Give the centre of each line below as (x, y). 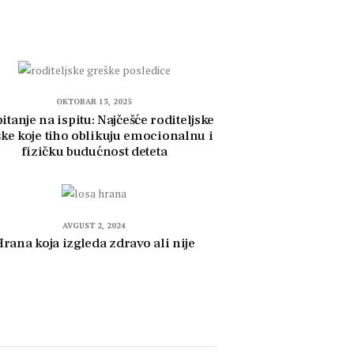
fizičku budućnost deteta (94, 151)
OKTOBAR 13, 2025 (94, 102)
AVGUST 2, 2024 (94, 225)
